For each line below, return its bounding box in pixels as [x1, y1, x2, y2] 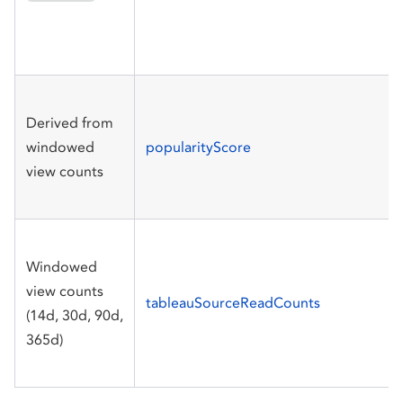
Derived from [26, 114, 113, 132]
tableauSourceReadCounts [146, 294, 320, 312]
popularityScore [146, 139, 251, 157]
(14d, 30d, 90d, [26, 307, 123, 325]
